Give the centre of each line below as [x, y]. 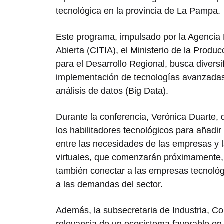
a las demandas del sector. [109, 184]
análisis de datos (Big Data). [112, 91]
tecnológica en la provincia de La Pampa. [139, 11]
